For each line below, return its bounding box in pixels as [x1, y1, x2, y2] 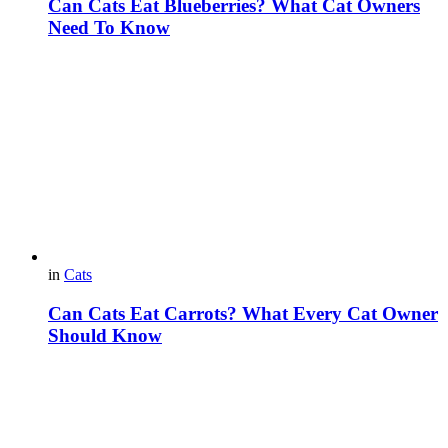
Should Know [48, 325, 162, 347]
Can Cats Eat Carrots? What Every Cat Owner [48, 303, 438, 325]
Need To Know [48, 16, 170, 38]
